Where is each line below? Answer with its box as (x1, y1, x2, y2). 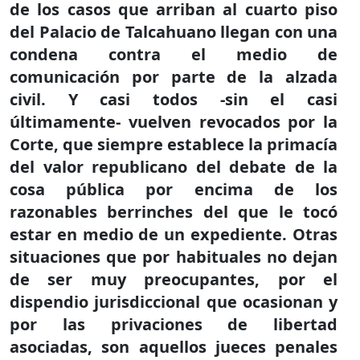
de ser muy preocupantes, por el (10, 268, 337, 290)
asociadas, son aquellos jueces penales (10, 336, 337, 358)
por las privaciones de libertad (10, 313, 337, 335)
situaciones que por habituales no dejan (10, 246, 337, 268)
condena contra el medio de (10, 43, 337, 65)
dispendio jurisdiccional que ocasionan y (10, 291, 337, 313)
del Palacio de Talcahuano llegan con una (10, 21, 337, 43)
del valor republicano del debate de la (10, 156, 337, 178)
